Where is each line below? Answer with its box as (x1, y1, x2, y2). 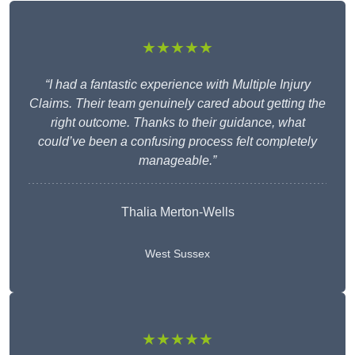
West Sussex (145, 247, 210, 261)
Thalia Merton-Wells (120, 205, 235, 219)
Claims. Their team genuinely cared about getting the (29, 97, 326, 111)
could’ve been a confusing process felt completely (38, 135, 317, 149)
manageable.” (139, 154, 216, 168)
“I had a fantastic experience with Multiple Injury (44, 78, 311, 92)
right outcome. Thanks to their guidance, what (50, 116, 305, 130)
